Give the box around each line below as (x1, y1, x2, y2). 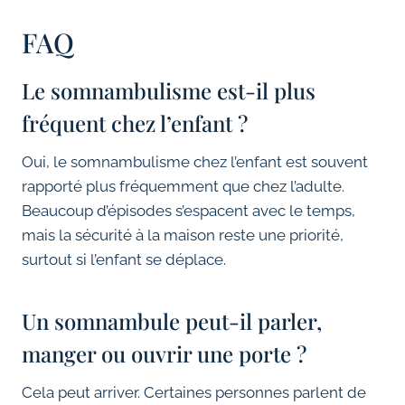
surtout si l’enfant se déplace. (22, 250, 226, 269)
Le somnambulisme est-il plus (22, 76, 316, 106)
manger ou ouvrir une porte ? (22, 339, 306, 369)
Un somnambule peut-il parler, (22, 306, 322, 336)
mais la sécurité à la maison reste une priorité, (22, 226, 344, 245)
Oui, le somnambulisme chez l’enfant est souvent (22, 153, 368, 172)
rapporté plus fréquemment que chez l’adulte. (22, 177, 344, 196)
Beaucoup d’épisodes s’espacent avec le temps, (22, 202, 355, 221)
